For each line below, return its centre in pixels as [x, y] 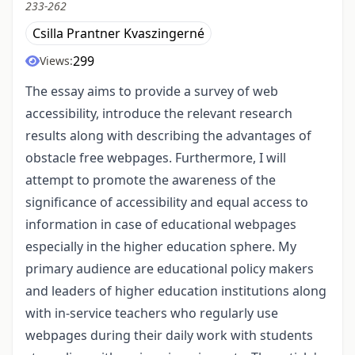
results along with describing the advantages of [168, 136]
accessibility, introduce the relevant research [159, 114]
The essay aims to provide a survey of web [152, 92]
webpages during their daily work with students [169, 336]
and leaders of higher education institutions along [176, 291]
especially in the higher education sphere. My [161, 247]
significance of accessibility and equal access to [167, 202]
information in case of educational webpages [161, 225]
